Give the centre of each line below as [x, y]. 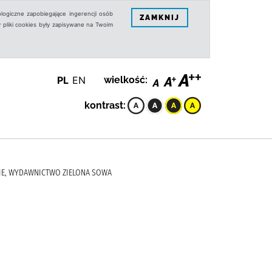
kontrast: [105, 105]
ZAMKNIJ [160, 17]
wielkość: [126, 80]
